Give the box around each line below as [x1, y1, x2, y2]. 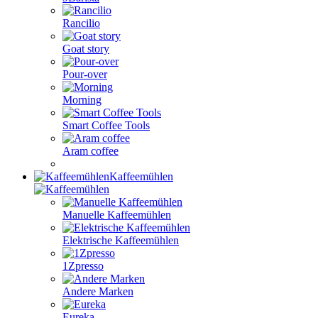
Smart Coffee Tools [62, 119, 150, 131]
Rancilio [62, 17, 100, 29]
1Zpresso [62, 260, 104, 272]
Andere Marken [62, 285, 133, 297]
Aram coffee [62, 145, 119, 157]
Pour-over [62, 68, 107, 80]
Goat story [62, 43, 109, 55]
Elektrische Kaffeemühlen [62, 234, 179, 246]
